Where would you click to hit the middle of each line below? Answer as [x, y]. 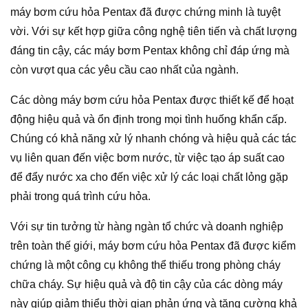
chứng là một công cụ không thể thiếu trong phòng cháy [145, 265]
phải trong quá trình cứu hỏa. [80, 197]
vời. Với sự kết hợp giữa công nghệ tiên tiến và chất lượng [154, 32]
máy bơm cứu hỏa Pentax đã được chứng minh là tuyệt [145, 12]
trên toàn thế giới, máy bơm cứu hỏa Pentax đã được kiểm [153, 246]
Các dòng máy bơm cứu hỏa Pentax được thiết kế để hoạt [152, 100]
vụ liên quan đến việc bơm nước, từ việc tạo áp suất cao [147, 158]
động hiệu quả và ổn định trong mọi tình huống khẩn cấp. [148, 120]
